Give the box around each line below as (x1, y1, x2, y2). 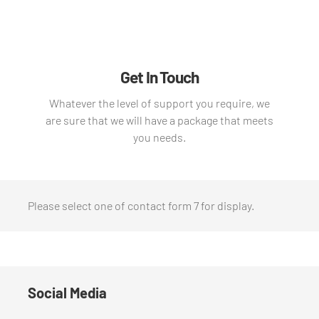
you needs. (132, 130, 186, 144)
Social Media (28, 284, 107, 301)
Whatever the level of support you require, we (48, 96, 270, 110)
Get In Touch (120, 67, 199, 87)
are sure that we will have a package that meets (45, 113, 273, 127)
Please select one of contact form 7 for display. (28, 199, 254, 212)
